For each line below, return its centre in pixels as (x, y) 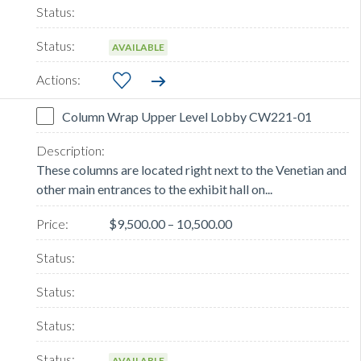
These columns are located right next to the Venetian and (191, 170)
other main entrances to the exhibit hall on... (154, 189)
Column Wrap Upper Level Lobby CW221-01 (187, 117)
